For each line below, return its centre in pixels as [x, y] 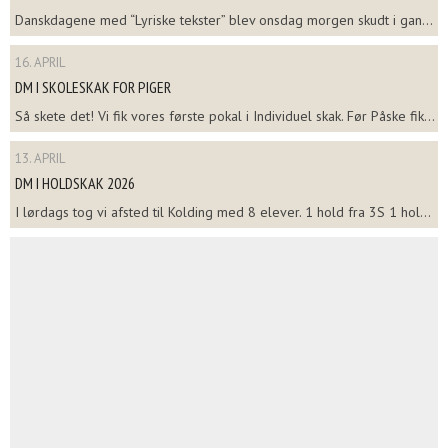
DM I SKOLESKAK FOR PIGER [93, 86]
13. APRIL [40, 158]
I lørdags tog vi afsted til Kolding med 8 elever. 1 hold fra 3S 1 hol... [223, 211]
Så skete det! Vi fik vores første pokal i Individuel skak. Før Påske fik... [225, 115]
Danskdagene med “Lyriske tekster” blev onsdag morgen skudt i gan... [224, 19]
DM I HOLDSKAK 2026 [75, 182]
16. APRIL [40, 62]
